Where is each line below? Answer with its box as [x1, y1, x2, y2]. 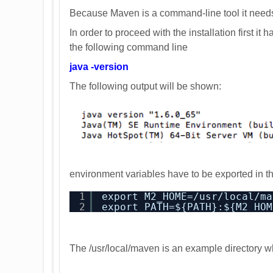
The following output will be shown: [69, 81, 221, 91]
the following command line [69, 42, 188, 52]
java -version [69, 62, 129, 72]
